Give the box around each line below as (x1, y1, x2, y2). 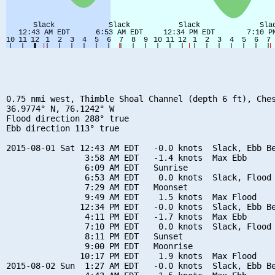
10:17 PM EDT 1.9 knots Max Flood (6, 250, 257, 261)
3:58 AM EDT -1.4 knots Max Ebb (6, 152, 247, 163)
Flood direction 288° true (6, 113, 129, 123)
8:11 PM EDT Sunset (6, 231, 183, 241)
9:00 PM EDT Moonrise (6, 241, 193, 251)
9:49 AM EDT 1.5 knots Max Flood (6, 192, 257, 202)
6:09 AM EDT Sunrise (6, 162, 188, 172)
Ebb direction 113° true (6, 123, 119, 133)
